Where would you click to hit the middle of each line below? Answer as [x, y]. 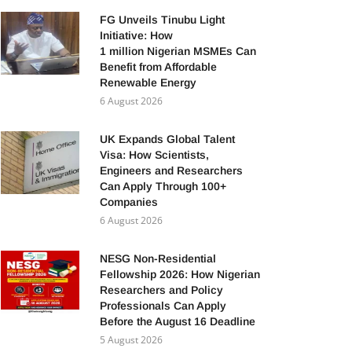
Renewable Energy [150, 82]
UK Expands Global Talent [167, 139]
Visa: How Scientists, [154, 155]
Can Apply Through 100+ [163, 186]
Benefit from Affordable [158, 67]
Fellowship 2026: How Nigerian [180, 274]
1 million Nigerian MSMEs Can [178, 51]
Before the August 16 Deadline [179, 321]
